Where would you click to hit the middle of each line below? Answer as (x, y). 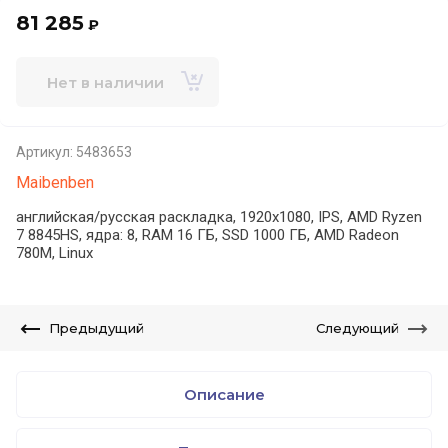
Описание (224, 394)
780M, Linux (54, 253)
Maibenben (55, 182)
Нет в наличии (105, 82)
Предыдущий (96, 328)
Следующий (357, 328)
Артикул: (44, 152)
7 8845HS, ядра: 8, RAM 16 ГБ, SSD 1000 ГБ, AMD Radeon (207, 235)
